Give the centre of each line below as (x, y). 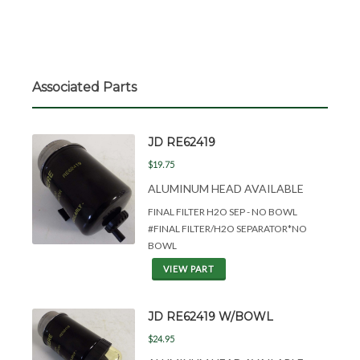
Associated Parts (84, 87)
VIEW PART (189, 269)
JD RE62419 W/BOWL (211, 317)
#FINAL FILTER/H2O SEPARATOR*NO (227, 229)
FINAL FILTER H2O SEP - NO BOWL (223, 212)
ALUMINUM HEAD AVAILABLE (226, 188)
